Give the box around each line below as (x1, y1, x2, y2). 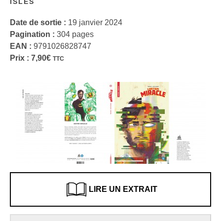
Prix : (10, 54, 29, 63)
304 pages (55, 30, 94, 39)
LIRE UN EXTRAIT (88, 184, 157, 193)
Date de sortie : (10, 18, 66, 27)
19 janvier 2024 (66, 18, 122, 27)
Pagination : (10, 30, 55, 39)
